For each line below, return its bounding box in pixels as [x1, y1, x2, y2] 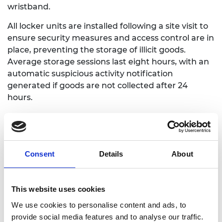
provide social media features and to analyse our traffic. [11, 212, 204, 221]
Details [99, 150, 123, 158]
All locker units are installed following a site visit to [7, 21, 208, 31]
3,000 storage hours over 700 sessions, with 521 [7, 124, 197, 133]
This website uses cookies [11, 185, 106, 193]
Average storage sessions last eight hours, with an [7, 57, 209, 66]
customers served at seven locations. [7, 136, 156, 145]
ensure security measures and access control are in [7, 33, 214, 43]
